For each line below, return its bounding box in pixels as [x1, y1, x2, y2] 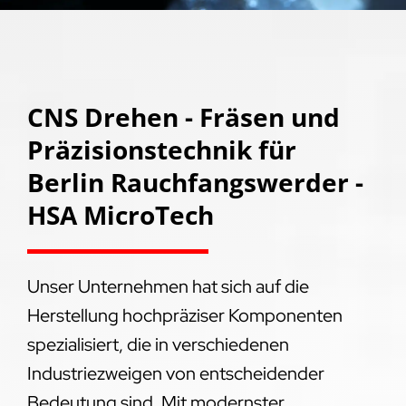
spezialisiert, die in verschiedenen [26, 332, 289, 356]
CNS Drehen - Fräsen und [26, 99, 340, 134]
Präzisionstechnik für [26, 131, 296, 167]
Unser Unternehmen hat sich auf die [26, 274, 309, 298]
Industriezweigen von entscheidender [26, 361, 324, 385]
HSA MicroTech [26, 197, 214, 232]
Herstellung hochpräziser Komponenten [26, 303, 343, 327]
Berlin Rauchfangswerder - [26, 164, 363, 199]
